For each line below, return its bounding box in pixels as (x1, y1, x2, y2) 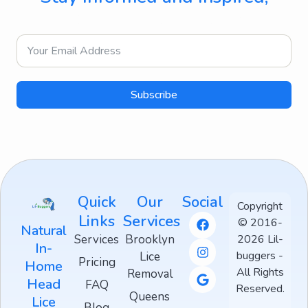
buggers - (236, 247, 284, 263)
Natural (21, 221, 67, 240)
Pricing (78, 254, 115, 270)
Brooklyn (124, 231, 175, 247)
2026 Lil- (236, 231, 283, 247)
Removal (126, 265, 173, 282)
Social (181, 191, 223, 212)
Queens (129, 288, 170, 305)
